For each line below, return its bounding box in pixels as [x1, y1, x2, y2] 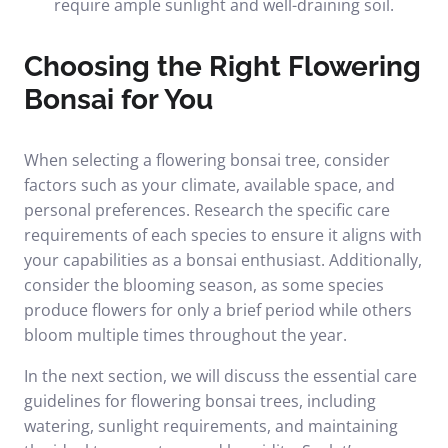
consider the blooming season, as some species [24, 274, 384, 296]
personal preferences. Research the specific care [24, 199, 390, 221]
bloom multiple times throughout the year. [24, 324, 347, 346]
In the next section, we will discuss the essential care [24, 365, 417, 387]
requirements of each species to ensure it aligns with [24, 224, 422, 246]
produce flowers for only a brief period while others [24, 299, 412, 321]
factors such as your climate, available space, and [24, 174, 395, 196]
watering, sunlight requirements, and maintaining [24, 415, 398, 437]
